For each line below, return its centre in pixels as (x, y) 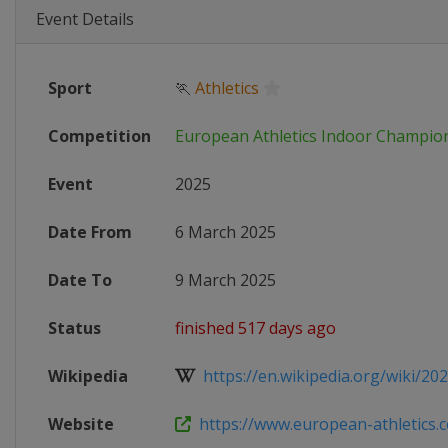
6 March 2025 (225, 232)
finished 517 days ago (255, 328)
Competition (99, 136)
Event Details (85, 19)
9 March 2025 (225, 280)
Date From (90, 232)
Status (74, 328)
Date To (80, 280)
